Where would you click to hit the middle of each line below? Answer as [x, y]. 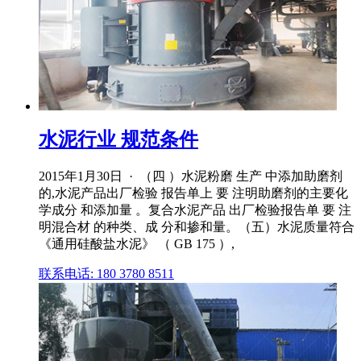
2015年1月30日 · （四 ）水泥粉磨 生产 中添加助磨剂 [191, 176]
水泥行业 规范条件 [118, 140]
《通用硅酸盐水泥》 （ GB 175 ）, [137, 244]
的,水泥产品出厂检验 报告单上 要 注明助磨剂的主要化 [193, 193]
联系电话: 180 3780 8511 [106, 274]
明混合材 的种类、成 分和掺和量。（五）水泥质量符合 [197, 227]
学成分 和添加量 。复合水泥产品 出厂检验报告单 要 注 [195, 210]
